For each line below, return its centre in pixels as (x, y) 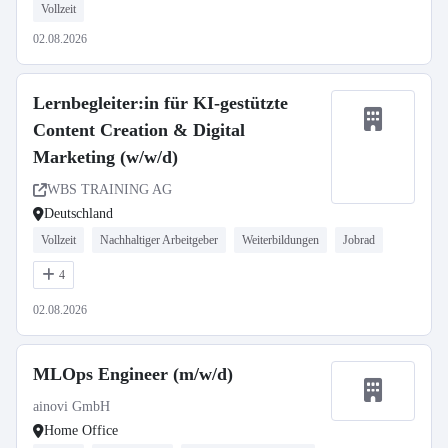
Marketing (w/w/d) (105, 157)
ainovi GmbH (71, 406)
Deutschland (78, 213)
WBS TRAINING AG (109, 189)
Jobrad (359, 240)
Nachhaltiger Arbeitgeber (159, 240)
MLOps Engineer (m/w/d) (133, 374)
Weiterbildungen (280, 240)
